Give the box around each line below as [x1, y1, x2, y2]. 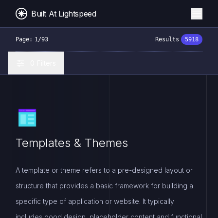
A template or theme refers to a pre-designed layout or [16, 166, 193, 174]
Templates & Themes [16, 136, 128, 150]
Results [155, 36, 179, 43]
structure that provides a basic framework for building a [16, 182, 193, 190]
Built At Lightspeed [31, 8, 96, 18]
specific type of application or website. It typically [16, 197, 174, 205]
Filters [37, 58, 56, 67]
